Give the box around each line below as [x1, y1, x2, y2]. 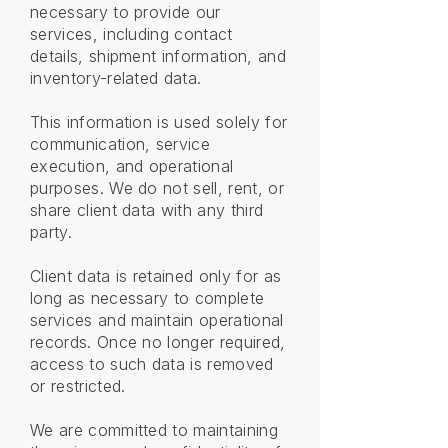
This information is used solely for [30, 112, 288, 132]
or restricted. [30, 376, 126, 396]
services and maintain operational [30, 310, 284, 330]
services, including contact [30, 24, 233, 44]
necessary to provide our [30, 2, 221, 22]
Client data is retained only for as [30, 266, 282, 286]
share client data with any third [30, 200, 264, 220]
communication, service [30, 134, 211, 154]
